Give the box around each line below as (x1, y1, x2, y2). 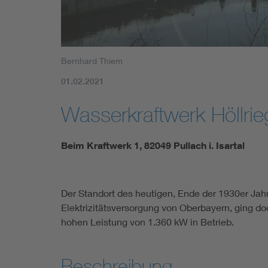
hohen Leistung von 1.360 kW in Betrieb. (61, 215, 234, 227)
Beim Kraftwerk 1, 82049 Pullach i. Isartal (61, 139, 245, 151)
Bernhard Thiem (61, 55, 123, 66)
